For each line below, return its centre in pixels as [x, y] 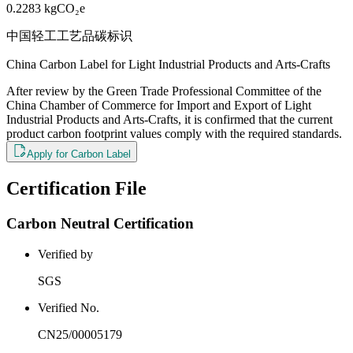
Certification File [76, 188]
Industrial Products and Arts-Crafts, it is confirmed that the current [169, 120]
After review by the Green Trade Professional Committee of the [164, 91]
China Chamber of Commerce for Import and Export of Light [159, 106]
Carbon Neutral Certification [100, 223]
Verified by [65, 254]
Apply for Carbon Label [79, 154]
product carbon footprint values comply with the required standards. [174, 134]
